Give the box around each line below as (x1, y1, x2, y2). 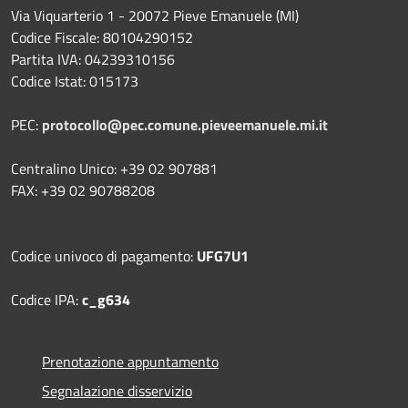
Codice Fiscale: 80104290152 (11, 25, 193, 48)
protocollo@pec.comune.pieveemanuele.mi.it (42, 113, 328, 136)
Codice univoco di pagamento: (11, 244, 197, 267)
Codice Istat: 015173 (11, 69, 138, 92)
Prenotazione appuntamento (42, 350, 219, 372)
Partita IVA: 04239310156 (11, 47, 175, 70)
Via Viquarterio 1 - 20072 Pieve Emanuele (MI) (11, 4, 299, 26)
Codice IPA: (11, 288, 82, 311)
